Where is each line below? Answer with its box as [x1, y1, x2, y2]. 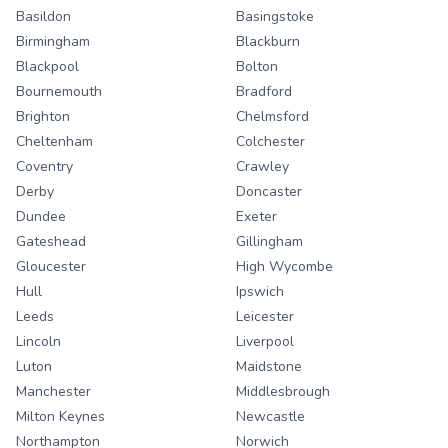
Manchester [16, 382, 91, 402]
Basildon [16, 7, 71, 27]
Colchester [236, 132, 305, 152]
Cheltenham [16, 132, 93, 152]
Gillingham [236, 232, 303, 252]
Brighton [16, 107, 70, 127]
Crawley [236, 157, 289, 177]
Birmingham [16, 32, 90, 52]
